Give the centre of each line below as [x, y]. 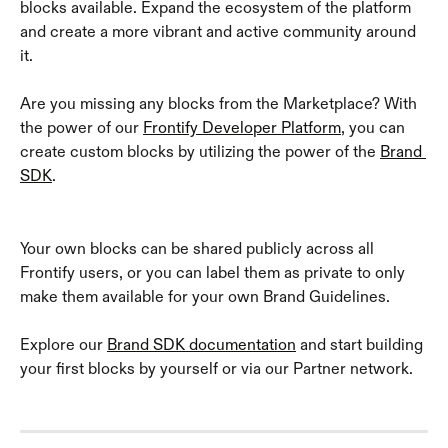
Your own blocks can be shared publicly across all [199, 248]
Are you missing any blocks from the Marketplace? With [220, 104]
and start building [361, 345]
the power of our [81, 128]
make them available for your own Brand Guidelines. [205, 296]
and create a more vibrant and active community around [220, 31]
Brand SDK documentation [201, 345]
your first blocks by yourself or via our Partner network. [216, 369]
